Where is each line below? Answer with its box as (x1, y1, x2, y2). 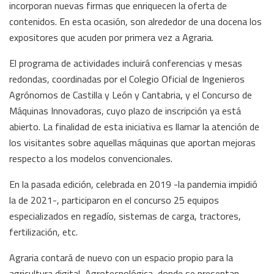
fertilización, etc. (9, 224, 78, 239)
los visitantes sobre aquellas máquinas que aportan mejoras (9, 135, 256, 150)
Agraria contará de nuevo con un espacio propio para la (9, 250, 233, 265)
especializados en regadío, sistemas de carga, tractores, (9, 208, 241, 223)
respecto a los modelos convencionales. (9, 150, 172, 166)
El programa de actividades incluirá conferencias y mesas (9, 55, 242, 70)
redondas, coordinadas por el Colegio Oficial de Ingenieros (9, 71, 245, 86)
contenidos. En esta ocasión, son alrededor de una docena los (9, 13, 262, 29)
